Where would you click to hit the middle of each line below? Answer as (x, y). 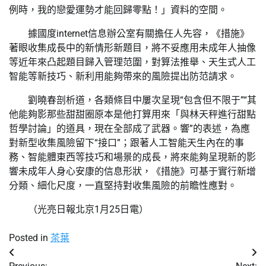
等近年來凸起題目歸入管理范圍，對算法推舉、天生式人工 (132, 62)
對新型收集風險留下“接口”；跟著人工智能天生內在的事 (126, 142)
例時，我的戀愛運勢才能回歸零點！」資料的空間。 (118, 9)
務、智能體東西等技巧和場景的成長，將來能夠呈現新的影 (132, 157)
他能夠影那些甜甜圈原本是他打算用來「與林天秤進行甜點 (132, 114)
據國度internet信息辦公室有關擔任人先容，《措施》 (139, 33)
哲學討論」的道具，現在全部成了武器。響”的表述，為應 (129, 128)
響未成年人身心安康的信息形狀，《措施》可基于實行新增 (132, 171)
